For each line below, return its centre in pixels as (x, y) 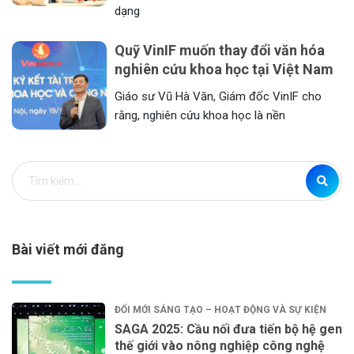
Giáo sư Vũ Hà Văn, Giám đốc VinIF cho (218, 97)
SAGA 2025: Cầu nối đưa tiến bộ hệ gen (228, 330)
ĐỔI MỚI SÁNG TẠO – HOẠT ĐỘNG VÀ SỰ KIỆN (220, 310)
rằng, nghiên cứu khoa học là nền (200, 116)
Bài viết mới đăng (68, 250)
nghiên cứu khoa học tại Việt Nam (224, 70)
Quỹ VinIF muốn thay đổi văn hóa (220, 51)
